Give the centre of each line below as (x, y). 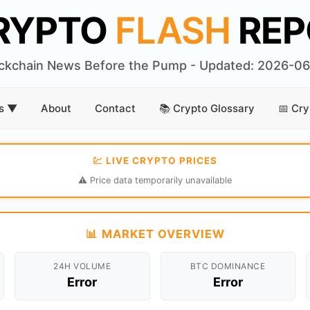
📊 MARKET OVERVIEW (155, 234)
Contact (115, 108)
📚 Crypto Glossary (207, 108)
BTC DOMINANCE (228, 266)
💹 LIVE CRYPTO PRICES (155, 161)
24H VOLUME (82, 266)
